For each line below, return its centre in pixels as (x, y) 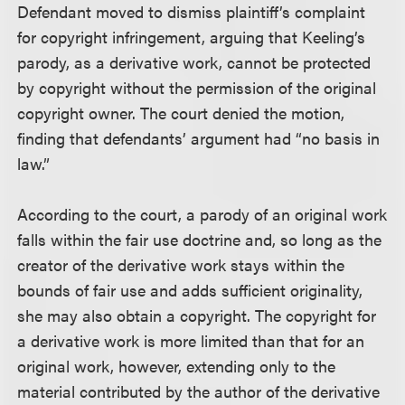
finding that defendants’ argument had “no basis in (199, 137)
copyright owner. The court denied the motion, (181, 112)
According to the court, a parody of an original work (202, 213)
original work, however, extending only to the (177, 365)
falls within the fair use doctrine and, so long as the (200, 239)
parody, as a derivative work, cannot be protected (194, 61)
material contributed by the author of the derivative (199, 391)
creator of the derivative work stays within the (181, 264)
